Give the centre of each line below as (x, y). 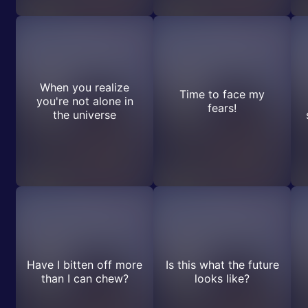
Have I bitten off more (85, 265)
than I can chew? (85, 278)
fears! (222, 108)
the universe (85, 115)
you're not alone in (85, 101)
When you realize (85, 87)
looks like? (222, 278)
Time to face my (222, 94)
